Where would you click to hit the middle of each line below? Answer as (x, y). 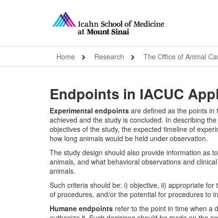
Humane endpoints (81, 208)
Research (109, 56)
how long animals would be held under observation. (129, 138)
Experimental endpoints (89, 110)
